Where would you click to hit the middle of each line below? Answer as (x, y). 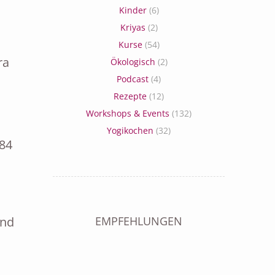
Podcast (133, 79)
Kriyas (133, 27)
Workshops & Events (128, 113)
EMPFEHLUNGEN (139, 221)
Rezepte (130, 96)
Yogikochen (130, 130)
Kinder (133, 10)
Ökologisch (133, 62)
